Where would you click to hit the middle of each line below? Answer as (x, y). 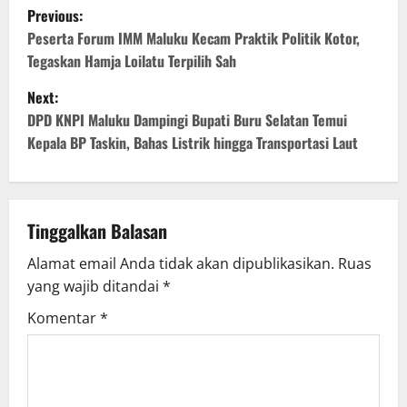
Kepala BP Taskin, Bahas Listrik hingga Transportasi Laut (193, 143)
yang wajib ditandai (95, 287)
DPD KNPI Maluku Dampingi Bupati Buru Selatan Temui (187, 120)
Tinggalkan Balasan (97, 231)
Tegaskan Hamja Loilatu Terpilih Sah (132, 61)
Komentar (64, 318)
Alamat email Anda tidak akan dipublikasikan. (181, 264)
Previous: (55, 16)
